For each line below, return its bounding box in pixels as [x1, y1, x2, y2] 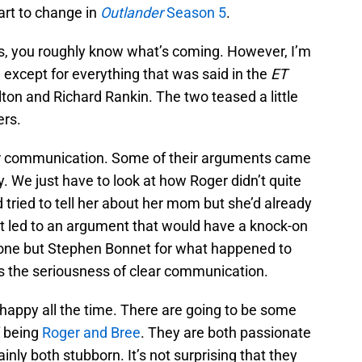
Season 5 [163, 4, 226, 22]
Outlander [100, 4, 163, 22]
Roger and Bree [42, 324, 141, 342]
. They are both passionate [141, 324, 311, 342]
